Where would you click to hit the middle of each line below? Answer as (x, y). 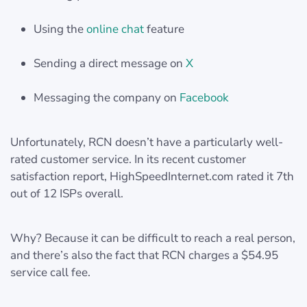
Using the (60, 29)
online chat (115, 29)
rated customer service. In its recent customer (128, 159)
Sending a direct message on (110, 63)
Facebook (204, 97)
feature (164, 29)
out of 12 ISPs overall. (67, 193)
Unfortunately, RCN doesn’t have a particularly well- (147, 142)
